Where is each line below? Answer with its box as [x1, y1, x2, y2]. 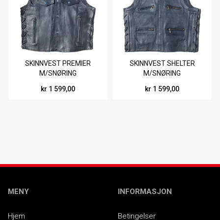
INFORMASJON [118, 187, 172, 196]
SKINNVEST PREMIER [25, 59, 91, 68]
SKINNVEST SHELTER [129, 59, 195, 68]
